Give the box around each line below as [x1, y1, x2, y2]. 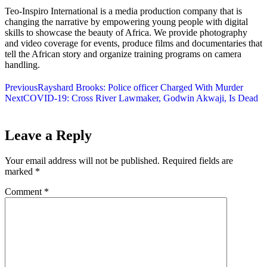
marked [5, 166, 35, 176]
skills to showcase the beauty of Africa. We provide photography [5, 27, 247, 38]
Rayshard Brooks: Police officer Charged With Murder [38, 82, 243, 93]
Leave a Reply [5, 127, 92, 143]
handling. [5, 60, 40, 70]
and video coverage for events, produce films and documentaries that [5, 38, 262, 49]
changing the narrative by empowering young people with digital [5, 17, 248, 27]
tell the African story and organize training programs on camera [5, 49, 241, 60]
